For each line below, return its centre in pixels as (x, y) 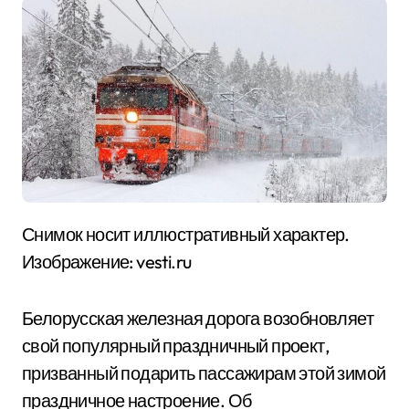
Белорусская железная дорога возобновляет (198, 318)
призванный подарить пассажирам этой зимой (204, 372)
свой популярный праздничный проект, (176, 345)
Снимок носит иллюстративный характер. (28, 234)
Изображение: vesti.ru (107, 261)
